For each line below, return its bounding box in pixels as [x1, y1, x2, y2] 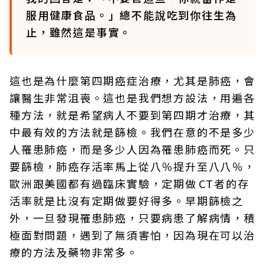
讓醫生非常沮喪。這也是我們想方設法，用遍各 [9, 89, 256, 105]
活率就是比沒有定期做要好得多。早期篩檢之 [9, 192, 244, 208]
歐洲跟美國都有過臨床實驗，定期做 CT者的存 [9, 175, 250, 191]
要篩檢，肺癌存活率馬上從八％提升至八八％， [9, 158, 256, 174]
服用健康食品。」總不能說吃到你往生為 [26, 7, 237, 22]
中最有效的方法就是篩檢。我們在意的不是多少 [9, 124, 256, 140]
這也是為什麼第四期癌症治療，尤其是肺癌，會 [9, 72, 256, 88]
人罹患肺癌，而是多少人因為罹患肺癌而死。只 [9, 141, 256, 157]
